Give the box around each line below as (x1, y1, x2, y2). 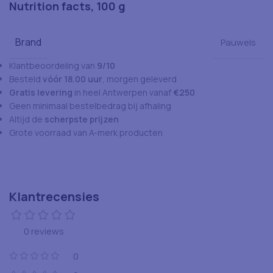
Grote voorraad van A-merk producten (9, 127, 163, 139)
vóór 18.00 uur (43, 73, 102, 85)
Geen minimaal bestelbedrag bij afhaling (9, 100, 171, 112)
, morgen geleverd (102, 73, 177, 85)
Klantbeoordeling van (9, 60, 97, 72)
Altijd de (9, 113, 44, 126)
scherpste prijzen (44, 113, 119, 126)
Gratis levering (9, 87, 73, 99)
